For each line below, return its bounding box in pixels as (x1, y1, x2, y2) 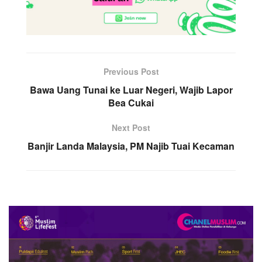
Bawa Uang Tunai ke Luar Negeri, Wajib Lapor (29, 83, 233, 97)
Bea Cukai (108, 96, 154, 110)
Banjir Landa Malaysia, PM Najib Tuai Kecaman (27, 139, 235, 153)
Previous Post (103, 65, 159, 78)
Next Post (112, 122, 150, 134)
